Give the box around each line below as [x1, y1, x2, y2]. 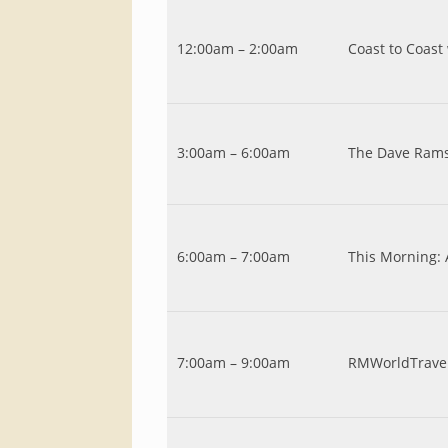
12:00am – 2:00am [177, 39, 298, 58]
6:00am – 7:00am [177, 247, 290, 266]
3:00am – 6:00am [177, 143, 290, 162]
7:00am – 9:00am [177, 353, 290, 372]
